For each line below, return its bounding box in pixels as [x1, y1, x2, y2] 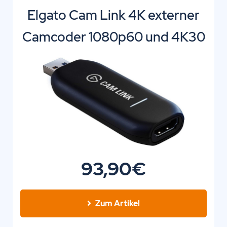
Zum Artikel [95, 198, 140, 209]
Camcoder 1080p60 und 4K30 [22, 28, 205, 46]
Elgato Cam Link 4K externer [27, 7, 200, 24]
